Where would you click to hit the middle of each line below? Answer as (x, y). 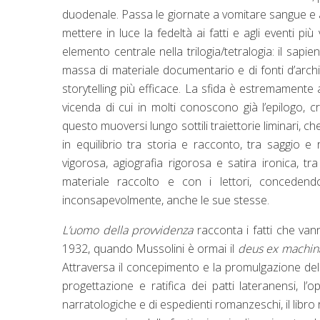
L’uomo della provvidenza (128, 230)
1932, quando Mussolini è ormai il (149, 248)
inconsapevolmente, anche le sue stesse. (167, 200)
